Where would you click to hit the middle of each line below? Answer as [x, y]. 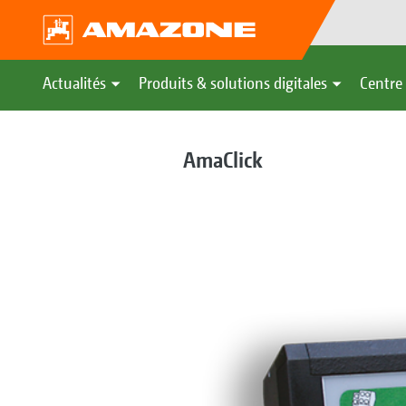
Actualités [74, 83]
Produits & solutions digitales [233, 83]
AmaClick [222, 159]
